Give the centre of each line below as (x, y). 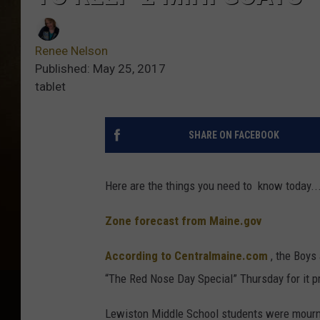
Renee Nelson (71, 51)
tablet (50, 87)
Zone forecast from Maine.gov (183, 221)
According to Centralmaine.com (186, 256)
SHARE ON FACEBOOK (234, 135)
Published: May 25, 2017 (100, 69)
